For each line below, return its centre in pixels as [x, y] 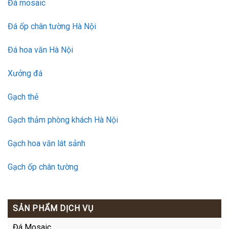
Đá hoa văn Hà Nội [40, 50]
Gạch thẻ [23, 97]
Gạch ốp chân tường [43, 167]
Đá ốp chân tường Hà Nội [52, 27]
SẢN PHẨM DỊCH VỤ [53, 208]
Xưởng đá [25, 73]
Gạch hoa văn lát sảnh [47, 144]
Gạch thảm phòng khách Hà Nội [63, 120]
